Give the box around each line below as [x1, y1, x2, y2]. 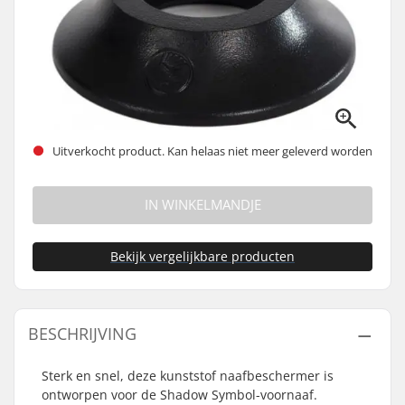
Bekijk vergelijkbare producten [110, 248, 295, 265]
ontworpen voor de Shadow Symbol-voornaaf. [42, 386, 317, 403]
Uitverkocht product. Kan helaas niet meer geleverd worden [50, 142, 372, 159]
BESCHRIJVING [28, 323, 137, 344]
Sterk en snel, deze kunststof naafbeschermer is [42, 367, 334, 384]
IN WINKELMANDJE [144, 195, 261, 214]
